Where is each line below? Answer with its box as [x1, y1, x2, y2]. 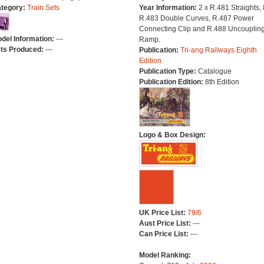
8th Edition [204, 78, 239, 86]
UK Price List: [138, 209, 187, 217]
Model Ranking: [138, 251, 191, 259]
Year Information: [138, 4, 199, 12]
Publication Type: [138, 67, 198, 75]
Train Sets [27, 4, 60, 12]
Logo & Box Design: [138, 131, 206, 139]
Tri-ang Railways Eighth [180, 46, 257, 54]
